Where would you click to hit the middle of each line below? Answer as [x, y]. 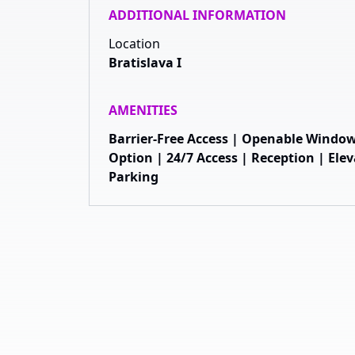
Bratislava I [145, 63]
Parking [134, 177]
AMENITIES [143, 110]
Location [134, 44]
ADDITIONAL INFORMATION [197, 15]
